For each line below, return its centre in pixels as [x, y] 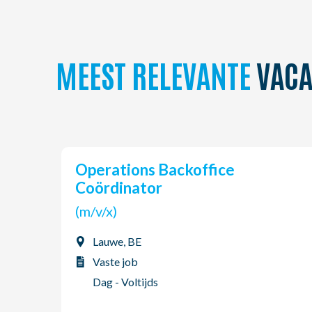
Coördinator [119, 188]
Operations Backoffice [81, 170]
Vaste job [115, 262]
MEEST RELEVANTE [153, 74]
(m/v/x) [106, 211]
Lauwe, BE [117, 241]
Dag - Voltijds [125, 282]
